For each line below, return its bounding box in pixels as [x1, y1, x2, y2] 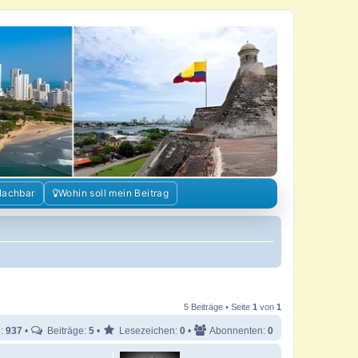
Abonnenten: [208, 325, 268, 336]
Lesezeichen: [117, 325, 180, 336]
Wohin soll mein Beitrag [58, 187, 169, 200]
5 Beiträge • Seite [184, 302, 253, 312]
